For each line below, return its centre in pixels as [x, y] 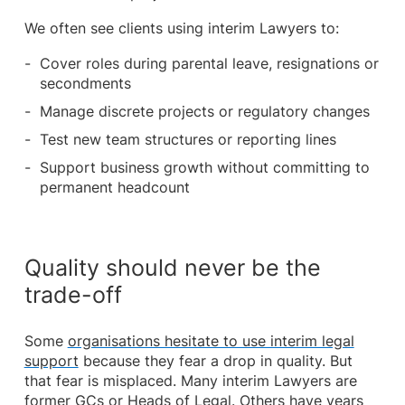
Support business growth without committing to [205, 167]
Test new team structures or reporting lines [188, 139]
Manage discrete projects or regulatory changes [205, 111]
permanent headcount [115, 187]
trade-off [73, 294]
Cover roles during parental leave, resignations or [210, 64]
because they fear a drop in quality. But [215, 362]
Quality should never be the [172, 267]
